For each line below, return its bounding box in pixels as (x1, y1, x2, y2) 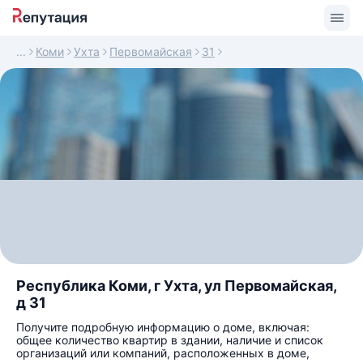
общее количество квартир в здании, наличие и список (16, 333, 323, 347)
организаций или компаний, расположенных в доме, (16, 346, 310, 360)
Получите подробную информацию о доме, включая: (16, 320, 310, 334)
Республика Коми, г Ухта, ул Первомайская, (16, 277, 336, 294)
